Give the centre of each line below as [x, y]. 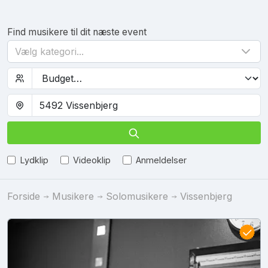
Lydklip [34, 160]
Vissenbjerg [206, 196]
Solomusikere [137, 196]
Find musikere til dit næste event [77, 32]
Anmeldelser [161, 160]
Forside [24, 196]
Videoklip [92, 160]
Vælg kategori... [49, 51]
